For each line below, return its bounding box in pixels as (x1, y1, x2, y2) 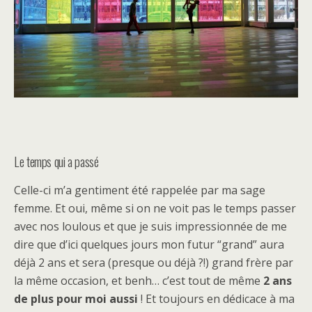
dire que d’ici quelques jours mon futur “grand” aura (14, 236, 284, 252)
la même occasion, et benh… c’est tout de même (14, 272, 263, 288)
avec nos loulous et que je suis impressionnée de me (14, 218, 287, 234)
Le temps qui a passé (14, 151, 99, 171)
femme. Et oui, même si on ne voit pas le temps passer (14, 200, 296, 216)
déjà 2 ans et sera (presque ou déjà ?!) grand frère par (14, 254, 293, 270)
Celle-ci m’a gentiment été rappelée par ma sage (14, 182, 265, 198)
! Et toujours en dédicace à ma (138, 290, 295, 306)
